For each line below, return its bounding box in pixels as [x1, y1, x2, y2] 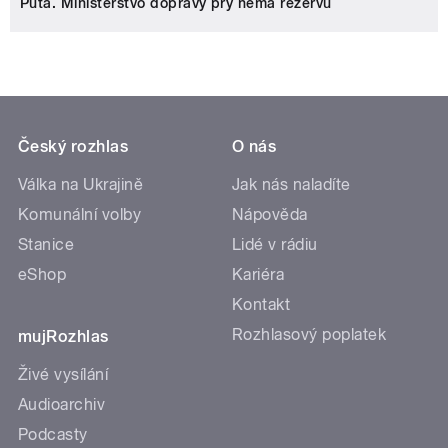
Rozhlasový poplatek [232, 325, 387, 345]
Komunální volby [18, 205, 142, 225]
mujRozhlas [18, 327, 109, 347]
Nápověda [232, 205, 308, 225]
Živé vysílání [18, 365, 109, 385]
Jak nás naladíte [232, 175, 351, 195]
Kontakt [232, 295, 291, 315]
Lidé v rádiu [232, 235, 318, 255]
